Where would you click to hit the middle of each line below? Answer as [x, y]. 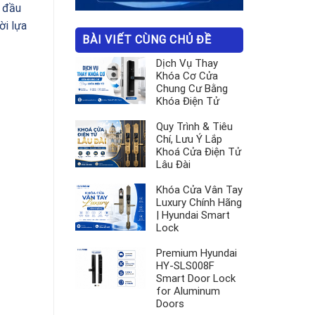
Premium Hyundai [197, 253]
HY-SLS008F [185, 266]
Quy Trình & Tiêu [194, 127]
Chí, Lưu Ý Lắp [189, 140]
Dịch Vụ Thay [187, 64]
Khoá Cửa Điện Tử [199, 152]
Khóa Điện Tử [188, 102]
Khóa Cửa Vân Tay [199, 190]
